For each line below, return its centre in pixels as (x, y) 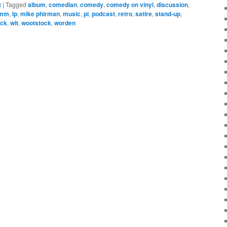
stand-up (168, 14)
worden (65, 23)
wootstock (36, 23)
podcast (103, 14)
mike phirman (40, 14)
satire (144, 14)
